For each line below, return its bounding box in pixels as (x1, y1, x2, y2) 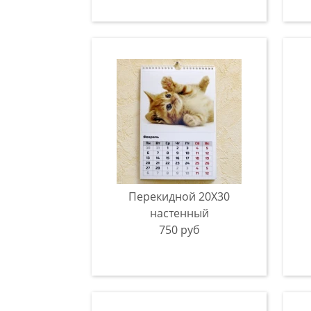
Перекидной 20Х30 (128, 189, 230, 204)
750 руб (158, 222, 200, 237)
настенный (149, 205, 209, 221)
